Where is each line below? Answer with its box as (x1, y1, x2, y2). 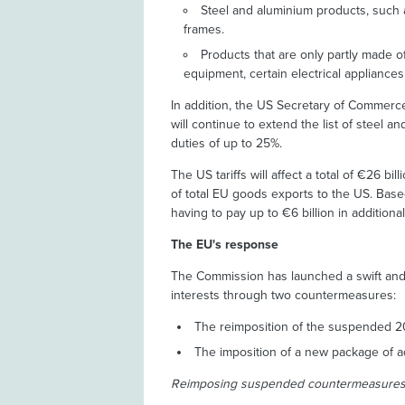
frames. (184, 21, 225, 37)
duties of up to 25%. (171, 135, 283, 151)
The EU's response (171, 236, 279, 252)
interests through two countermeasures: (171, 287, 397, 303)
